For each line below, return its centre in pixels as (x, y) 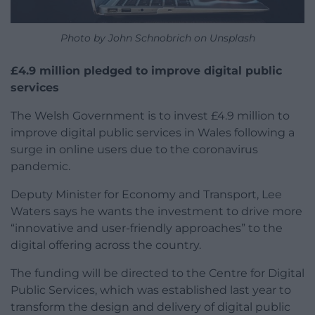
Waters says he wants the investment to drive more (156, 211)
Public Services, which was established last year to (151, 290)
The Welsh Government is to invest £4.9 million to (150, 115)
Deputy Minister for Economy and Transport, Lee (146, 194)
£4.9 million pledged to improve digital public (146, 70)
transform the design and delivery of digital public (150, 307)
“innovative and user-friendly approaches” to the (147, 228)
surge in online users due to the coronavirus (134, 149)
